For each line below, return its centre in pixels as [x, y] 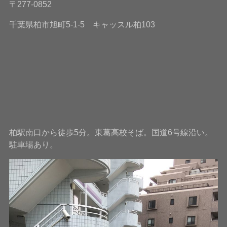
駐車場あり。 [33, 145]
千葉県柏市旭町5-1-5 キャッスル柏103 [82, 25]
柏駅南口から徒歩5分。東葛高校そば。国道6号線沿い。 [111, 133]
